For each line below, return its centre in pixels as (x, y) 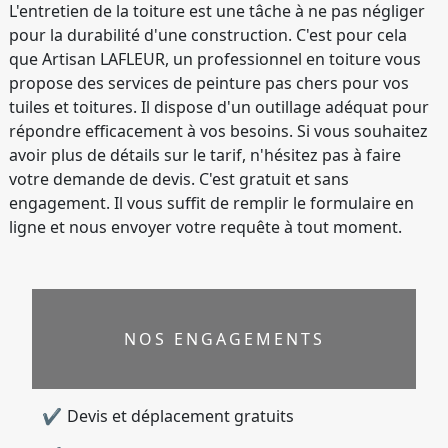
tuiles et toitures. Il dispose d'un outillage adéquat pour (219, 107)
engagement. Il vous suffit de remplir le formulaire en (211, 203)
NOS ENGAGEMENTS (224, 338)
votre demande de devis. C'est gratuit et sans (179, 179)
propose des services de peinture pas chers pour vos (209, 83)
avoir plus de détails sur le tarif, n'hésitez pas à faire (205, 155)
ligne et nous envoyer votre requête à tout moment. (205, 227)
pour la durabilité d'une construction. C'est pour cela (208, 35)
